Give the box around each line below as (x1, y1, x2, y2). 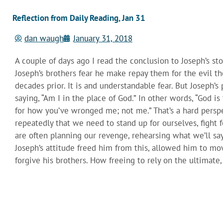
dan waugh (24, 32, 64, 44)
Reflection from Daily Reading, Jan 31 (12, 12, 145, 23)
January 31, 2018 (73, 32, 132, 44)
